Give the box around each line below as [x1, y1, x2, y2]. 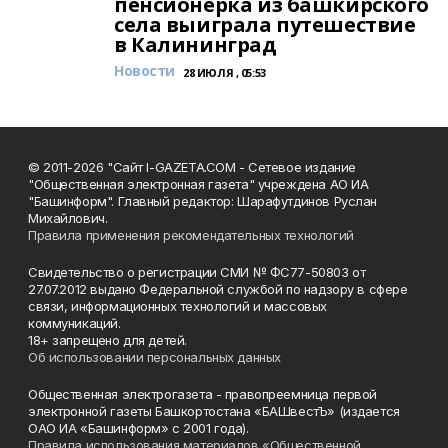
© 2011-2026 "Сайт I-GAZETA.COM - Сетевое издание [28, 159, 356, 175]
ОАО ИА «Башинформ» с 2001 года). [28, 420, 249, 436]
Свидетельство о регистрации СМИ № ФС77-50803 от [28, 264, 366, 280]
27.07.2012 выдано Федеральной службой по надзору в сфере [28, 281, 408, 297]
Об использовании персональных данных [28, 349, 281, 365]
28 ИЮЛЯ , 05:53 [183, 65, 266, 80]
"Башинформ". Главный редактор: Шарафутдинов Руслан [28, 193, 377, 209]
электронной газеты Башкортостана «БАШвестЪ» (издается [28, 403, 400, 419]
